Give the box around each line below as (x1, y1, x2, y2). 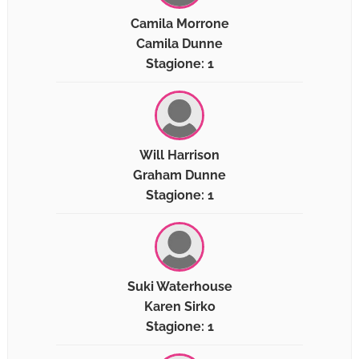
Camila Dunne (136, 36, 223, 52)
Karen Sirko (143, 299, 216, 315)
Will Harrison (139, 147, 220, 163)
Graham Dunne (133, 167, 226, 184)
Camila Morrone (130, 16, 229, 32)
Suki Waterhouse (127, 279, 232, 295)
